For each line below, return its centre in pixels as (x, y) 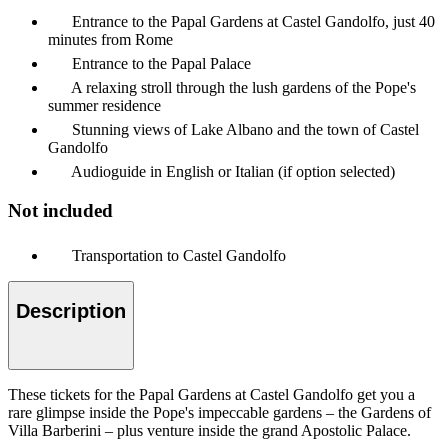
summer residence (104, 106)
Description (71, 311)
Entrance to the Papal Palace (161, 64)
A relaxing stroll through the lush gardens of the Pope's (243, 88)
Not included (60, 210)
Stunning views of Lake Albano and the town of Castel (245, 130)
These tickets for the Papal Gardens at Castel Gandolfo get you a (211, 394)
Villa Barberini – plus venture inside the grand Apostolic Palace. (209, 430)
